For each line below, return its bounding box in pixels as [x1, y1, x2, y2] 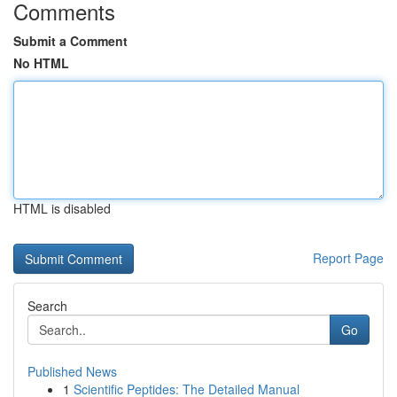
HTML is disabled [13, 199, 111, 217]
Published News [27, 362, 117, 380]
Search [27, 297, 67, 315]
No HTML [13, 54, 69, 72]
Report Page [313, 249, 384, 267]
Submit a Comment [13, 32, 128, 50]
